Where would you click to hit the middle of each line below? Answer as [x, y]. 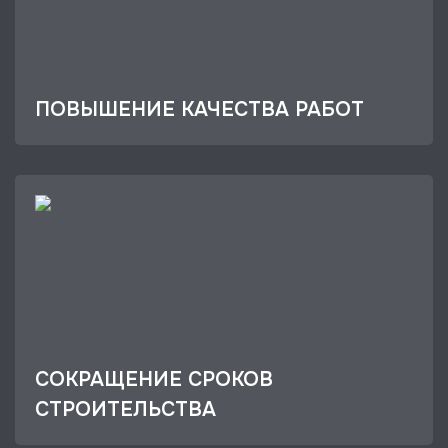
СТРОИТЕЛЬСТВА [125, 409]
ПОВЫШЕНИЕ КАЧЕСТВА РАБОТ [199, 109]
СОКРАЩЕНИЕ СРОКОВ [154, 379]
